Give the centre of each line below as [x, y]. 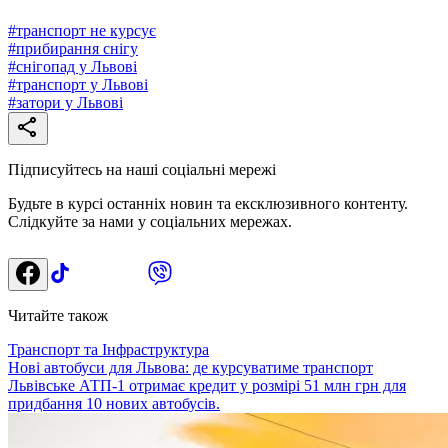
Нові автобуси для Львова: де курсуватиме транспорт [190, 367]
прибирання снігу [77, 48]
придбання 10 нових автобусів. [114, 403]
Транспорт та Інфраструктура [108, 349]
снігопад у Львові [76, 66]
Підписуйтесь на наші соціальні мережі [142, 169]
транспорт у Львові [82, 84]
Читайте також [58, 315]
